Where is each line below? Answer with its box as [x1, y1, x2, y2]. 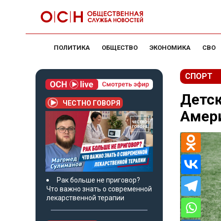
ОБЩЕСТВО [102, 44, 138, 51]
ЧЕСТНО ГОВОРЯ [63, 99, 120, 107]
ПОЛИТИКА [54, 44, 90, 51]
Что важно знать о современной [46, 184, 152, 193]
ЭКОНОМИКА [149, 44, 190, 51]
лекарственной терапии [46, 193, 124, 202]
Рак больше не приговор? [57, 176, 140, 184]
